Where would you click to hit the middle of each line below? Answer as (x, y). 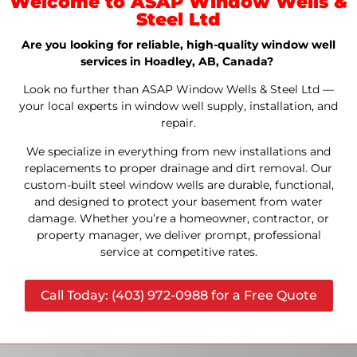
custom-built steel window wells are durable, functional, (178, 184)
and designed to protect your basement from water (178, 201)
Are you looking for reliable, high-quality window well (178, 45)
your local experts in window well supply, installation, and (178, 106)
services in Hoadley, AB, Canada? (177, 61)
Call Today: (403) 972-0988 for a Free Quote (178, 296)
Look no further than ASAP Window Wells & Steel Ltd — (178, 90)
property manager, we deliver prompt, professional (178, 235)
